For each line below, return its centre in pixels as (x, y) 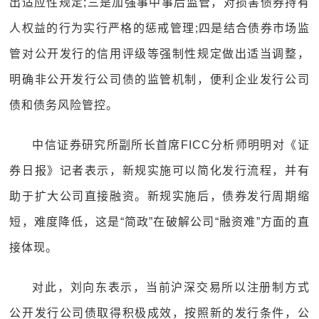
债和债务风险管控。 (64, 105)
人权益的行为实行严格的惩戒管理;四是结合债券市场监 (159, 28)
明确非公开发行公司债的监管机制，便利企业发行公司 (159, 79)
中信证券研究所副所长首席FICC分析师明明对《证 (171, 145)
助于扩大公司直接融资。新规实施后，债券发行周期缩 (159, 196)
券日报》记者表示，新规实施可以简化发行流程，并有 (159, 171)
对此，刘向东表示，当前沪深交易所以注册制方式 (171, 287)
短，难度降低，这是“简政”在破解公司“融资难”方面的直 (159, 222)
